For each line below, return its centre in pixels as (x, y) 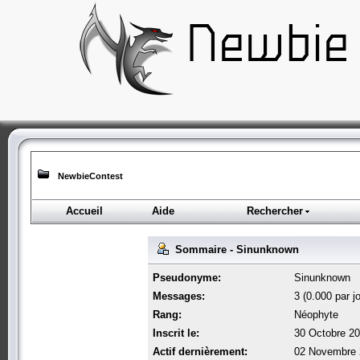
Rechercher (274, 211)
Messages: (179, 296)
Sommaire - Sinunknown (234, 249)
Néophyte (316, 314)
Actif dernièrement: (200, 351)
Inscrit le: (176, 333)
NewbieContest (90, 176)
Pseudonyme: (187, 277)
